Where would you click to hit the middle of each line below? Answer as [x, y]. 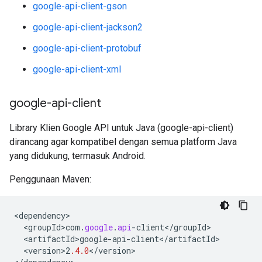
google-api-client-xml [77, 69]
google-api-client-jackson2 [88, 27]
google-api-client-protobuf [87, 48]
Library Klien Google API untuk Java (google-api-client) [121, 128]
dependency [42, 216]
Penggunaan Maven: [50, 179]
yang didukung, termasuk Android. [77, 156]
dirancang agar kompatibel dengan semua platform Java [123, 142]
